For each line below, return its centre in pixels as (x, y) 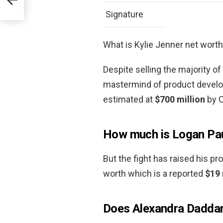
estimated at (129, 99)
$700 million (180, 99)
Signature (124, 14)
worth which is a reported (154, 173)
